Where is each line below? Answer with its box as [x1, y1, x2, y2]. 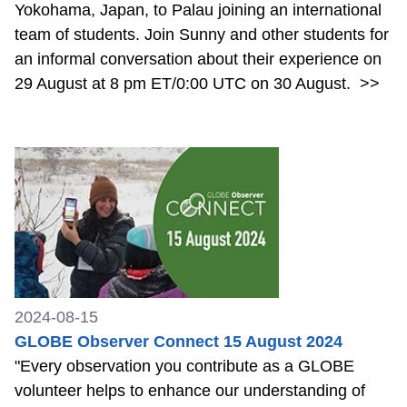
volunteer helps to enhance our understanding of [15, 382, 365, 401]
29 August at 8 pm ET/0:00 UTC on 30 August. [15, 74, 355, 93]
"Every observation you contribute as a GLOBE [15, 357, 354, 376]
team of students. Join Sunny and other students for [15, 25, 389, 44]
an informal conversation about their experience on [15, 49, 382, 68]
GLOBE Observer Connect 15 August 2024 [15, 333, 342, 352]
